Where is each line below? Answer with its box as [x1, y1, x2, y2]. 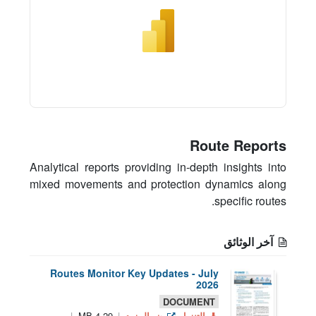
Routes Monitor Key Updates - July [50, 266, 219, 281]
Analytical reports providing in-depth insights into [30, 159, 286, 176]
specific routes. [214, 193, 286, 209]
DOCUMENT [163, 295, 215, 309]
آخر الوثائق [224, 233, 279, 250]
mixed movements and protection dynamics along [30, 176, 286, 193]
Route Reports [190, 135, 286, 156]
